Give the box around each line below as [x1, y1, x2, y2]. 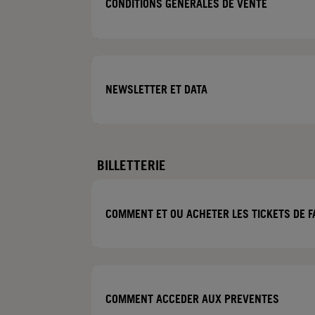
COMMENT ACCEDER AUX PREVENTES [105, 292, 279, 307]
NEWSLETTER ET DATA [105, 82, 207, 96]
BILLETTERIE [97, 157, 166, 174]
